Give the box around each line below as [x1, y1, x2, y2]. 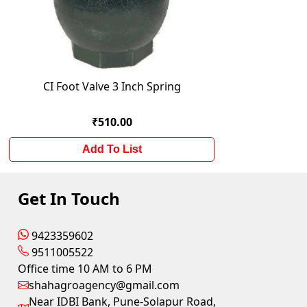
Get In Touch [18, 187, 121, 210]
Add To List [82, 143, 142, 155]
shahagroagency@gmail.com [29, 278, 180, 293]
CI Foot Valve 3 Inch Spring [42, 79, 181, 94]
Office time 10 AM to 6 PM [18, 261, 153, 276]
